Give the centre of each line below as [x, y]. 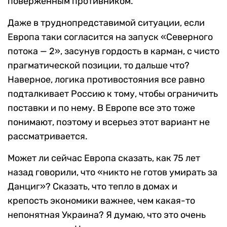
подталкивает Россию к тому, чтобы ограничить [113, 94]
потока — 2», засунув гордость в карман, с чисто [113, 51]
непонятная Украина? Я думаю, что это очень [107, 215]
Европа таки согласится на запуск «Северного [110, 37]
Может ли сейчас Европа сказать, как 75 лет [104, 158]
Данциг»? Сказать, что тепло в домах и [92, 187]
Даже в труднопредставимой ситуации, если [106, 23]
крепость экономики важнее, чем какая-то [101, 201]
